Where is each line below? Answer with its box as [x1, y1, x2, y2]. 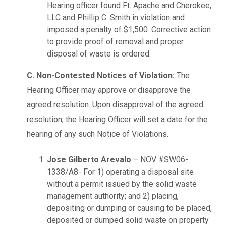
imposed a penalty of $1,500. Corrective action [47, 25, 211, 35]
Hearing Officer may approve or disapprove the [27, 85, 191, 95]
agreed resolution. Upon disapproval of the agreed [27, 100, 203, 110]
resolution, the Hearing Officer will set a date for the [27, 115, 208, 125]
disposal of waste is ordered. [47, 49, 151, 59]
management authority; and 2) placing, [47, 191, 179, 201]
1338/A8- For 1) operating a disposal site [47, 167, 194, 177]
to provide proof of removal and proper [47, 37, 184, 47]
